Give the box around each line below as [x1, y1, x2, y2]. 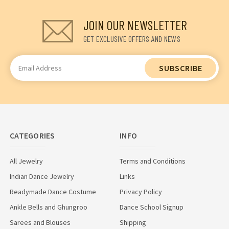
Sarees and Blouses [10, 217, 71, 227]
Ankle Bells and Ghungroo [10, 202, 87, 212]
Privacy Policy [120, 187, 162, 196]
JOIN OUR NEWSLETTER [83, 17, 187, 33]
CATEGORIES [10, 130, 55, 141]
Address [10, 68, 37, 79]
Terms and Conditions [120, 156, 186, 166]
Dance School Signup [120, 202, 184, 212]
